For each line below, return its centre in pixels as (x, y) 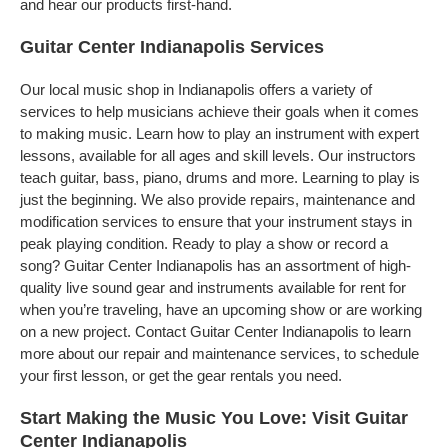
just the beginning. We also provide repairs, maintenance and (217, 199)
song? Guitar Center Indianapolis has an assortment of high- (215, 265)
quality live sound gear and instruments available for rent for (213, 287)
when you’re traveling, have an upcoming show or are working (221, 309)
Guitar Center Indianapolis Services (172, 47)
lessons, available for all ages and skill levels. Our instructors (218, 155)
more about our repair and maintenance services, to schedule (219, 353)
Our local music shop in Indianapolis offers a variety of (196, 89)
